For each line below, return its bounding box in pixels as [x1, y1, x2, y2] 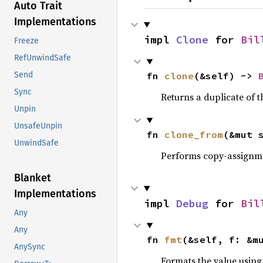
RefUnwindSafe [14, 53, 71, 63]
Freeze [14, 36, 39, 46]
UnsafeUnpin [14, 121, 62, 131]
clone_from [164, 128, 223, 140]
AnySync [14, 242, 45, 252]
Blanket [14, 171, 51, 185]
